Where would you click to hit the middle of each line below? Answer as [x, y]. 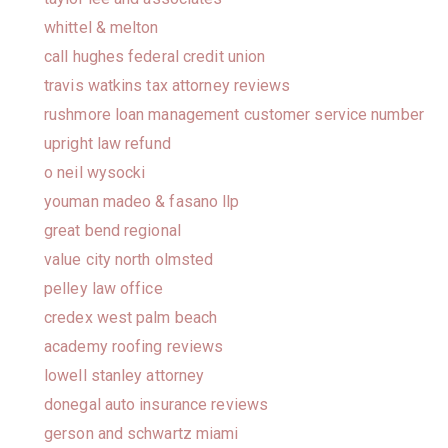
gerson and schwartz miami [141, 433]
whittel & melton [101, 27]
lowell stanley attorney [124, 375]
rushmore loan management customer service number [234, 114]
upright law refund [107, 143]
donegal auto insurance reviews [156, 404]
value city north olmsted [129, 259]
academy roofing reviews [134, 346]
